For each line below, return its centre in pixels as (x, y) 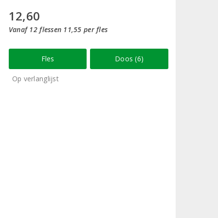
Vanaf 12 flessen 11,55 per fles (58, 29)
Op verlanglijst (35, 78)
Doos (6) (129, 58)
